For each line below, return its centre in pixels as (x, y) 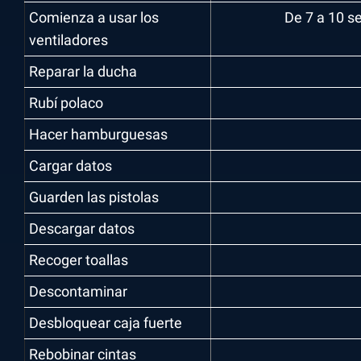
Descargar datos (82, 228)
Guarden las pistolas (94, 197)
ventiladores (68, 40)
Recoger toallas (79, 260)
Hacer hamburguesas (98, 134)
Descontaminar (78, 291)
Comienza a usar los (94, 17)
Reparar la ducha (83, 71)
